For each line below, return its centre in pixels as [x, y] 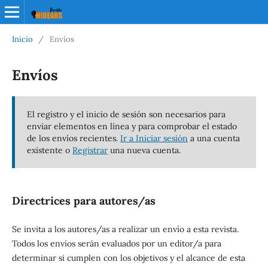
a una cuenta [214, 138]
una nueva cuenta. [144, 150]
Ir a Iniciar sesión [154, 138]
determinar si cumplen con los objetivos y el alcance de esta [128, 258]
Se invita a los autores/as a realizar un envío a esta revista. [125, 229]
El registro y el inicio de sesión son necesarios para [126, 114]
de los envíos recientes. [73, 138]
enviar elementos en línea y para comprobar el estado [132, 126]
